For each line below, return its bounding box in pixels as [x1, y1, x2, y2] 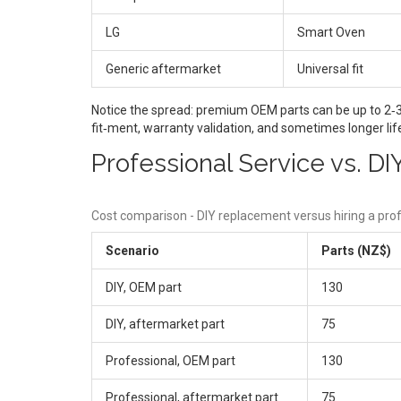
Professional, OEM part [106, 353, 235, 368]
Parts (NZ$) [321, 243, 391, 258]
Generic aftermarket [106, 61, 221, 76]
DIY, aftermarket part [106, 316, 225, 331]
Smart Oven [297, 24, 365, 39]
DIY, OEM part [106, 279, 182, 294]
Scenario [106, 243, 159, 258]
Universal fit [297, 61, 363, 76]
